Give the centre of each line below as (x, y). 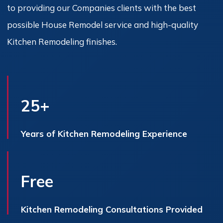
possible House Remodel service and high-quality (103, 25)
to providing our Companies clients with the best (102, 8)
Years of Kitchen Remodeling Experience (104, 133)
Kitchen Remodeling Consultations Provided (112, 209)
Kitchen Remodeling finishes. (62, 42)
